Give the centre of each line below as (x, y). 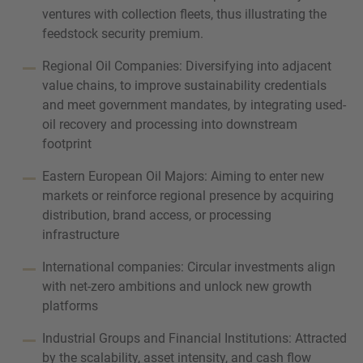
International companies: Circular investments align (189, 267)
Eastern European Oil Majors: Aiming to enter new (183, 176)
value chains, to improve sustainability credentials (184, 85)
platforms (70, 305)
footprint (67, 143)
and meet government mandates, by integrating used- (194, 105)
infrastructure (81, 234)
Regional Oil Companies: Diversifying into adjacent (187, 66)
